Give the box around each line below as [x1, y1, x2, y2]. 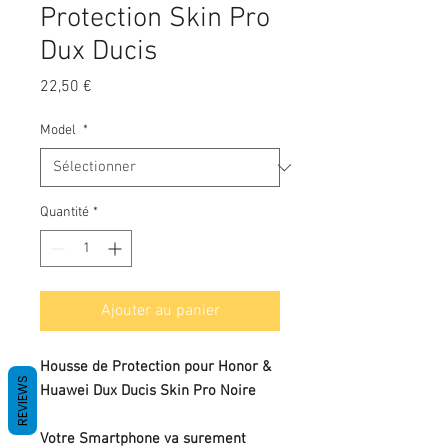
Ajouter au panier [100, 301, 220, 321]
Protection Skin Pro [40, 2, 270, 36]
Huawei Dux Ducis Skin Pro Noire [40, 382, 256, 400]
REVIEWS [14, 375, 31, 426]
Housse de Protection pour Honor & [40, 358, 271, 376]
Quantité [40, 204, 89, 221]
